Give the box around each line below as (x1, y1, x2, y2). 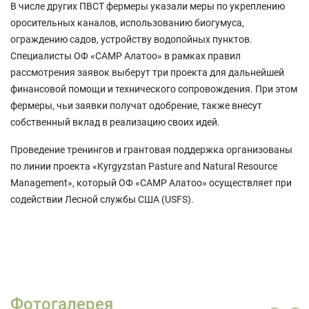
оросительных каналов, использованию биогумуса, (10, 17, 244, 28)
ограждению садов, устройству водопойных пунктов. (10, 33, 252, 45)
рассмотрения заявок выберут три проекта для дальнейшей (10, 66, 284, 78)
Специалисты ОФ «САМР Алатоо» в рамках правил (10, 50, 241, 61)
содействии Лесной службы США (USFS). (10, 193, 194, 205)
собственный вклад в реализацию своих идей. (10, 116, 226, 128)
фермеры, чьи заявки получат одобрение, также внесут (10, 99, 262, 111)
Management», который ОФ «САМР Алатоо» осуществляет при (10, 177, 292, 188)
